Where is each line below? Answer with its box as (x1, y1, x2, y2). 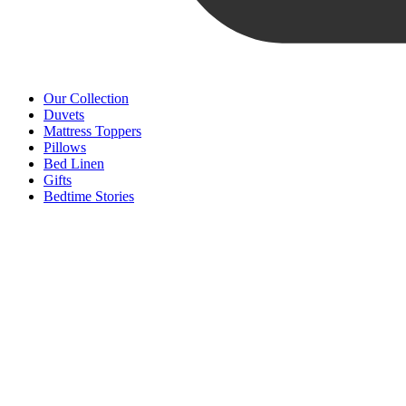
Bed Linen (43, 155, 104, 171)
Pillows (43, 139, 86, 155)
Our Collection (43, 90, 129, 106)
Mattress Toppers (43, 122, 141, 139)
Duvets (43, 106, 84, 122)
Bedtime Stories (43, 188, 134, 204)
